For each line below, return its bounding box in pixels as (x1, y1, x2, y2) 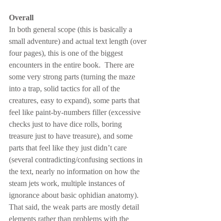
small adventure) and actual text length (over (9, 37, 148, 45)
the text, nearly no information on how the (9, 167, 142, 176)
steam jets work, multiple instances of (9, 179, 127, 187)
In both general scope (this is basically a (9, 25, 134, 34)
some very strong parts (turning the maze (9, 73, 137, 81)
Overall (9, 13, 34, 22)
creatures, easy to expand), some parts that (9, 96, 142, 105)
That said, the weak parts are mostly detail (9, 203, 141, 211)
